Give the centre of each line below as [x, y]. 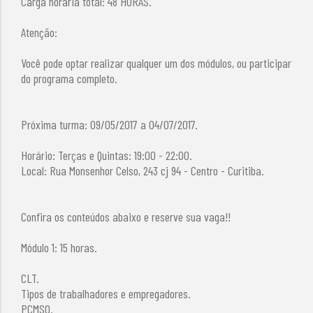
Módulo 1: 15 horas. [59, 247]
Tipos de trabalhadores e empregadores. [106, 293]
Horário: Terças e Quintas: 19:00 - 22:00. [107, 155]
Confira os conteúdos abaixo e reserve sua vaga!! [126, 216]
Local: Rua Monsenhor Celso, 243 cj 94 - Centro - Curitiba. [143, 170]
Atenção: [39, 32]
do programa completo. [70, 78]
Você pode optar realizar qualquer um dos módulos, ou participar [156, 63]
